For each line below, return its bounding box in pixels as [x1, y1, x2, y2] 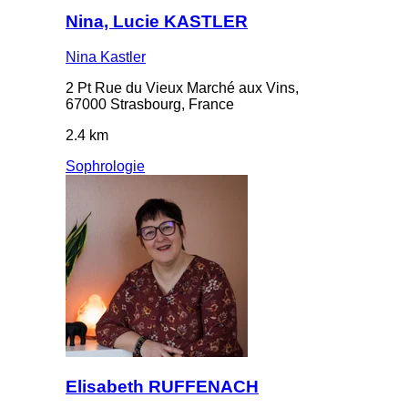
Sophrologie [66, 158, 145, 174]
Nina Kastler [66, 48, 146, 65]
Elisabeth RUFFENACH [66, 377, 259, 397]
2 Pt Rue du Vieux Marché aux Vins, [66, 79, 299, 96]
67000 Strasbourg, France [66, 96, 234, 112]
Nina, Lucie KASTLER [66, 11, 248, 31]
